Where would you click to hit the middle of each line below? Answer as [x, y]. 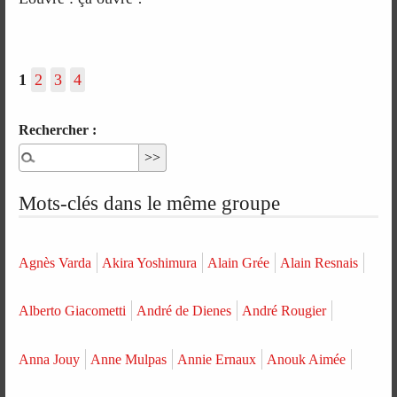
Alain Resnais [319, 263]
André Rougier [284, 311]
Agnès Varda [55, 263]
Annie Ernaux [217, 359]
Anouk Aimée [307, 359]
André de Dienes [184, 311]
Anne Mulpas [129, 359]
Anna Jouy [50, 359]
